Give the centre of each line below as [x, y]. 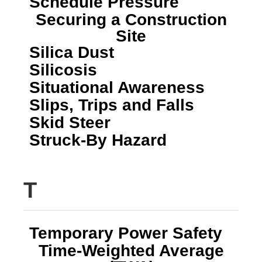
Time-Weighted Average [131, 250]
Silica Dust [72, 52]
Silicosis [63, 70]
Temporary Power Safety [126, 233]
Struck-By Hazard [98, 140]
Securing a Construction [131, 19]
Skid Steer [70, 122]
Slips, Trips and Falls [112, 105]
